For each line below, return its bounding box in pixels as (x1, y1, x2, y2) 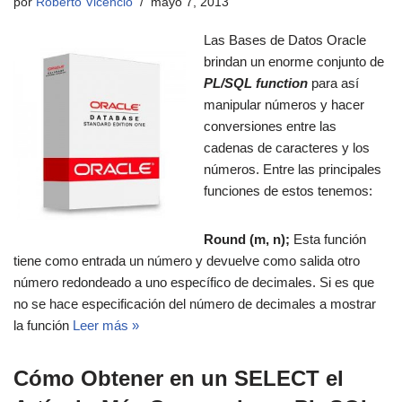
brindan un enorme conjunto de (204, 54, 384, 70)
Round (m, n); (204, 232, 290, 248)
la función (13, 318, 73, 334)
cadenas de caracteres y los (204, 140, 370, 156)
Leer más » (73, 318, 139, 334)
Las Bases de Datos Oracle (204, 32, 366, 48)
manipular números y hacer (204, 97, 364, 113)
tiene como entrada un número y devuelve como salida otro (13, 253, 360, 269)
